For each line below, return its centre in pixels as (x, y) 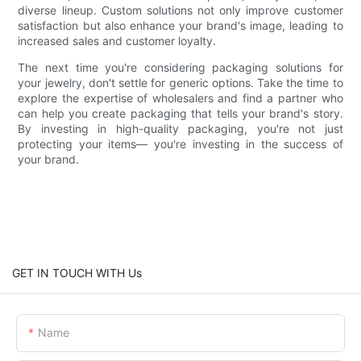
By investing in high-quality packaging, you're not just (180, 128)
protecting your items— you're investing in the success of (180, 143)
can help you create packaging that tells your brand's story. (180, 113)
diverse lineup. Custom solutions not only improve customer (180, 10)
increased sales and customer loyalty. (117, 40)
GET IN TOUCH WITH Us (77, 272)
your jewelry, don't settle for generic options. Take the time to (180, 82)
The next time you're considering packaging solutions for (180, 67)
